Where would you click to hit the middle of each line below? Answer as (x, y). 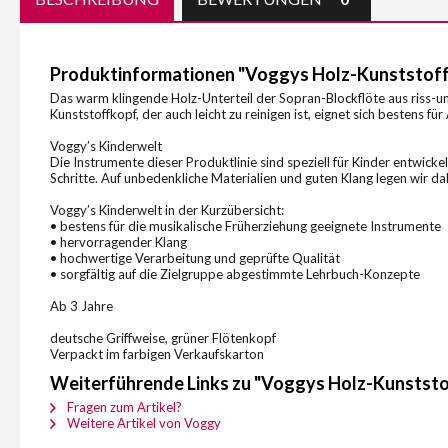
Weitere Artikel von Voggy (142, 423)
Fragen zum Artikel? (123, 407)
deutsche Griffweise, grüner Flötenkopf (163, 338)
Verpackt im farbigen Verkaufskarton (157, 354)
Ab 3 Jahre (81, 306)
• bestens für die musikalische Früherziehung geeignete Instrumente (245, 226)
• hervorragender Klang (118, 242)
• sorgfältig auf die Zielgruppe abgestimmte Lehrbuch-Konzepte (235, 274)
